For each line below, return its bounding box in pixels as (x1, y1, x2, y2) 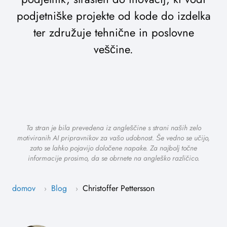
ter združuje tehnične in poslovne (33, 24, 194, 41)
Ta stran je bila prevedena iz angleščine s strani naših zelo (26, 123, 201, 133)
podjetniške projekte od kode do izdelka (16, 8, 211, 24)
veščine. (94, 41, 133, 58)
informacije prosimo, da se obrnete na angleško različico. (27, 153, 200, 164)
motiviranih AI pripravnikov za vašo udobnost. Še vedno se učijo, (17, 133, 210, 143)
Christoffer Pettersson (83, 182, 155, 195)
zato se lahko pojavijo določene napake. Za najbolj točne (30, 143, 197, 154)
